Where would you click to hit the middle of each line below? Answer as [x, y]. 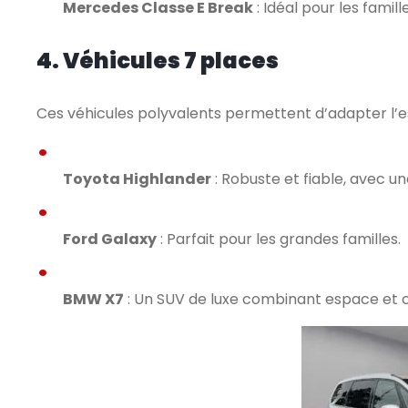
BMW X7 [93, 299]
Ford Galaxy [110, 239]
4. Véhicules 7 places [158, 61]
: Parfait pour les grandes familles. [279, 239]
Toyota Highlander [137, 179]
